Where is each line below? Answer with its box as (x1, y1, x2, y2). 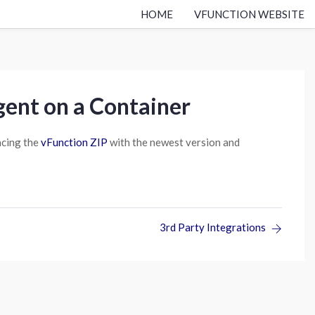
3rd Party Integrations (160, 221, 266, 233)
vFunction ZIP (41, 136, 108, 148)
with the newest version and (108, 136, 240, 148)
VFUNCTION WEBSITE (194, 7, 304, 20)
